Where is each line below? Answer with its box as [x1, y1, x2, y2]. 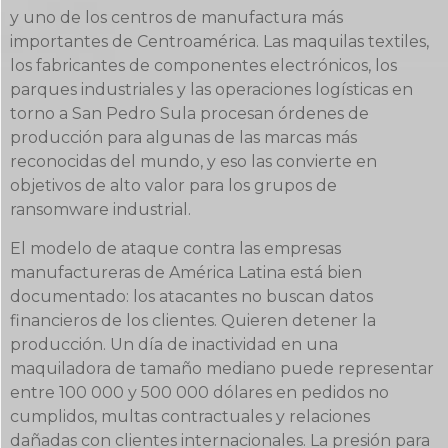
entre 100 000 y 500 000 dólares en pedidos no [10, 382, 389, 402]
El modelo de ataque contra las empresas [10, 238, 341, 258]
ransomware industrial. [10, 200, 191, 220]
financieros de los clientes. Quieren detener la [10, 310, 376, 330]
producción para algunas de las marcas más [10, 128, 357, 148]
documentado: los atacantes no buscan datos [10, 286, 373, 306]
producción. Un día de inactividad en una [10, 334, 338, 354]
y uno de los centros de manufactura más [10, 8, 343, 28]
